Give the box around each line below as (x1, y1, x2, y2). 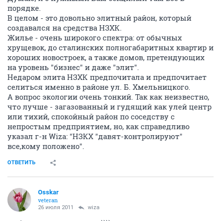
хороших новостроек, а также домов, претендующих (7, 52, 205, 62)
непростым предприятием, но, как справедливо (7, 121, 189, 131)
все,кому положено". (7, 141, 84, 151)
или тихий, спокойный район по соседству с (7, 111, 175, 121)
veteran (38, 196, 58, 204)
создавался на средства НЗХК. (7, 23, 122, 33)
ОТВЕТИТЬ (7, 159, 36, 166)
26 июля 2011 (38, 204, 74, 211)
